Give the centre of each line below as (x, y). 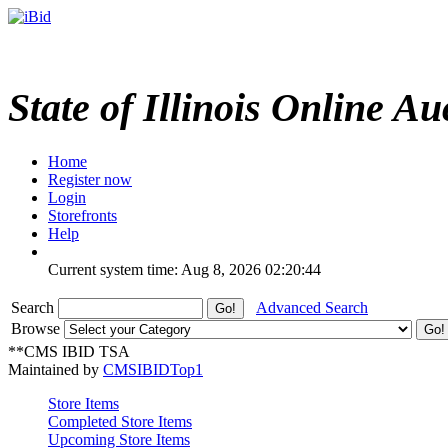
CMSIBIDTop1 (153, 369)
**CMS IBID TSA (69, 351)
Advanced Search (312, 307)
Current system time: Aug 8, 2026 (154, 269)
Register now (90, 179)
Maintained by (55, 369)
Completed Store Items (120, 421)
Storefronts (82, 215)
